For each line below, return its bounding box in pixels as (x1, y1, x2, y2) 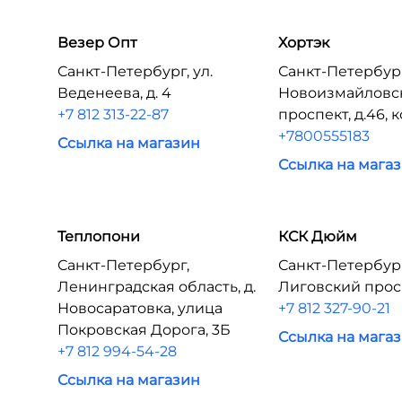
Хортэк (278, 34, 330, 51)
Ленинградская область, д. (57, 278, 256, 295)
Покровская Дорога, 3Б (57, 321, 231, 338)
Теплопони (57, 228, 140, 245)
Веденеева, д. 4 (57, 84, 171, 101)
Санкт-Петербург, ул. (57, 63, 213, 80)
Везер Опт (57, 34, 137, 51)
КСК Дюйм (278, 228, 358, 245)
